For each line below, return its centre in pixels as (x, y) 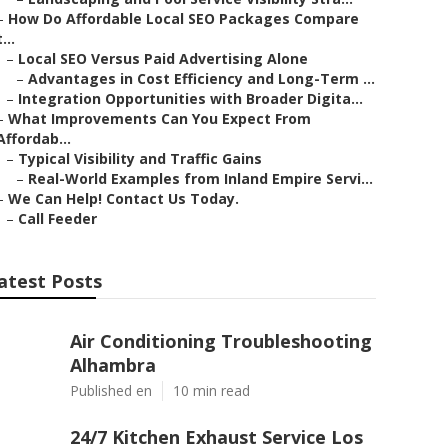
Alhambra (113, 365)
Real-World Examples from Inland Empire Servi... (200, 178)
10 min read (211, 390)
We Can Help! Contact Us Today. (123, 198)
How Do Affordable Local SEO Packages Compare (183, 18)
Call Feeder (57, 218)
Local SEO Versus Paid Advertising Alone (163, 58)
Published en (111, 390)
